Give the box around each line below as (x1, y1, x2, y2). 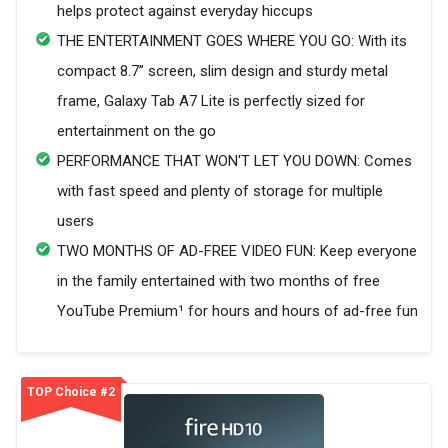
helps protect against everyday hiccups (57, 2, 313, 21)
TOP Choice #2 (27, 385, 115, 400)
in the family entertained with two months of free (57, 272, 380, 291)
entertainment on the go (57, 122, 216, 141)
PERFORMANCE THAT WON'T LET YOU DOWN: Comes (57, 152, 412, 171)
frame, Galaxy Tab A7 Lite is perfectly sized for (57, 92, 365, 111)
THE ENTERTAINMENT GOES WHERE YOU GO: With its (57, 32, 407, 51)
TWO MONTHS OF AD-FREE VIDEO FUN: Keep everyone (57, 242, 417, 261)
